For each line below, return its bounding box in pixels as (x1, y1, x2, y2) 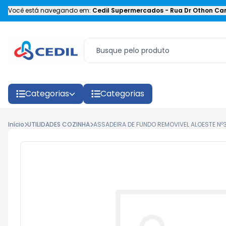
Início (8, 120, 24, 129)
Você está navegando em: (8, 6, 91, 15)
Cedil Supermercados (92, 6, 163, 15)
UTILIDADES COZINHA (27, 120, 90, 129)
